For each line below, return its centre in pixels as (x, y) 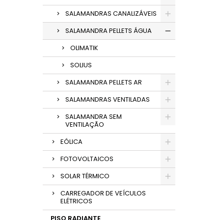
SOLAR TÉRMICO (85, 176)
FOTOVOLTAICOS (87, 159)
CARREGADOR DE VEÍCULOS (103, 193)
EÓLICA (71, 142)
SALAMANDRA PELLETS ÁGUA (109, 31)
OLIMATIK (84, 48)
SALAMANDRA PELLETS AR (104, 82)
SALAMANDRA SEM (94, 117)
